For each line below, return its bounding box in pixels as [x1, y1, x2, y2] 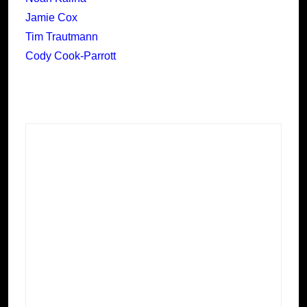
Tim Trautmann [25, 31, 98, 43]
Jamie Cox [25, 12, 77, 24]
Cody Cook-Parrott [25, 50, 116, 62]
